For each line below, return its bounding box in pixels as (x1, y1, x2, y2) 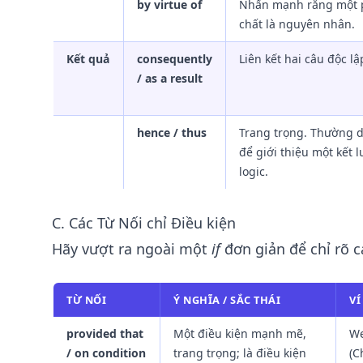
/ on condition (66, 345, 146, 361)
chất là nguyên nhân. (239, 16, 355, 32)
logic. (239, 164, 268, 179)
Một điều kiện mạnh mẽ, (173, 326, 306, 341)
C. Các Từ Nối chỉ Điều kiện (52, 213, 236, 233)
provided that (66, 326, 143, 341)
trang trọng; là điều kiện (173, 345, 306, 361)
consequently (137, 51, 212, 66)
